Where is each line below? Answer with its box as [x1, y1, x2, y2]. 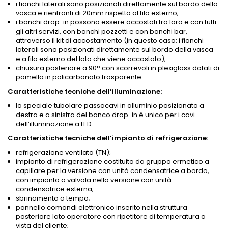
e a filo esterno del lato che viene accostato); [16, 54, 166, 64]
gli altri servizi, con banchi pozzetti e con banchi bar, [16, 26, 187, 37]
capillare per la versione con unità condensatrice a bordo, [16, 166, 209, 176]
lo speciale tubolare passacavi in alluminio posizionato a [16, 101, 204, 111]
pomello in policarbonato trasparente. [16, 72, 145, 82]
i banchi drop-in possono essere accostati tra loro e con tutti [16, 17, 216, 27]
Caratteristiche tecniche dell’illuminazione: [8, 87, 162, 97]
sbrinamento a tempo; [16, 193, 90, 204]
